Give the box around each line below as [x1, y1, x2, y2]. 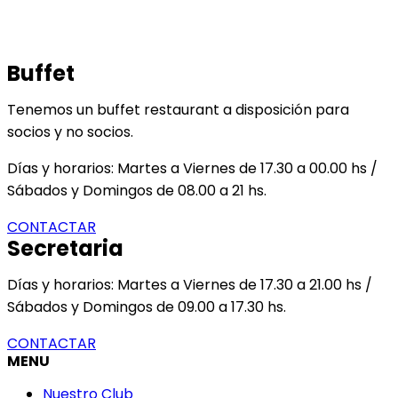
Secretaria [7, 234, 123, 264]
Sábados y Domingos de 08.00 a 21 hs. [7, 180, 267, 202]
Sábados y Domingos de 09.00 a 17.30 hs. [7, 297, 286, 318]
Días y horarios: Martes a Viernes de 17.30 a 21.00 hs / [7, 275, 372, 296]
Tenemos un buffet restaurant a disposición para [7, 99, 349, 121]
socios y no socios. [7, 122, 137, 143]
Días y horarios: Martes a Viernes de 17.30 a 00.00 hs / [7, 158, 378, 179]
